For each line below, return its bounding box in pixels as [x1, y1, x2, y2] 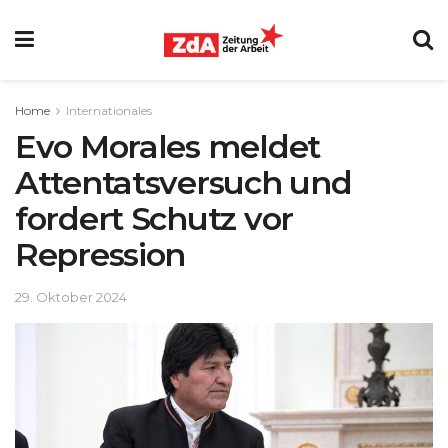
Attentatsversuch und [15, 163, 352, 202]
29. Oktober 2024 [15, 288, 127, 305]
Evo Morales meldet [15, 127, 320, 166]
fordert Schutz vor [15, 199, 293, 238]
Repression [15, 235, 186, 274]
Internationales [66, 103, 152, 118]
